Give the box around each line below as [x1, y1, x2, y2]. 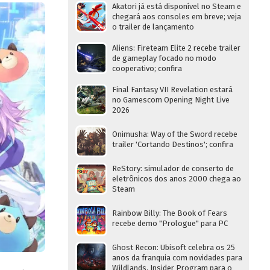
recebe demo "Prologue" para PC [112, 219, 228, 228]
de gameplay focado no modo [112, 54, 216, 63]
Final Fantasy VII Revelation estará [112, 85, 233, 94]
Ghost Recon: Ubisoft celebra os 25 [112, 243, 235, 252]
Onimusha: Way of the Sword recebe [112, 130, 237, 139]
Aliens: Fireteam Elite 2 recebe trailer [112, 43, 240, 52]
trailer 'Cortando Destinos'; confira [112, 140, 233, 149]
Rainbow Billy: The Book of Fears [112, 209, 227, 218]
